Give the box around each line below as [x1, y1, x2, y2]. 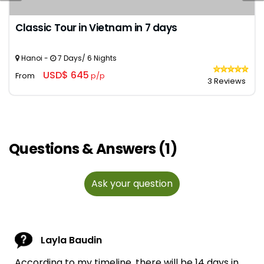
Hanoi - [19, 53, 50, 63]
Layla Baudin [41, 233, 102, 247]
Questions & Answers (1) [9, 139, 177, 159]
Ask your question [91, 177, 173, 190]
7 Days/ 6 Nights [56, 53, 117, 63]
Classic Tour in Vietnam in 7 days [15, 21, 177, 35]
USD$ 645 [43, 68, 89, 82]
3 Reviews [207, 75, 246, 87]
